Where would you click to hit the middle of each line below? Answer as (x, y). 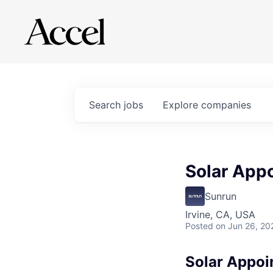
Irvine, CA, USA (220, 214)
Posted (199, 226)
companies (226, 105)
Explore (182, 105)
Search (106, 105)
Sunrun (221, 196)
